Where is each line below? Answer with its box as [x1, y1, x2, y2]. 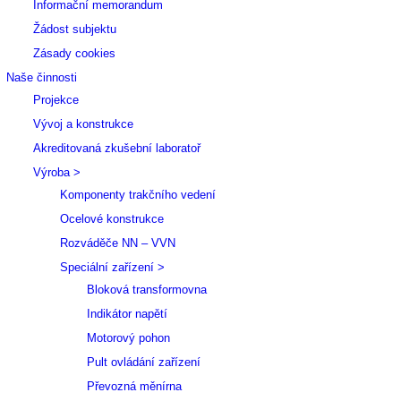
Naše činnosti [6, 71, 77, 84]
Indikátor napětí [87, 307, 167, 320]
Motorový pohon [87, 331, 170, 345]
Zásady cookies [33, 47, 115, 60]
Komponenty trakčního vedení [60, 188, 216, 201]
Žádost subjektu [33, 22, 116, 36]
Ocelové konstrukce [60, 212, 164, 226]
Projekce [33, 93, 79, 107]
